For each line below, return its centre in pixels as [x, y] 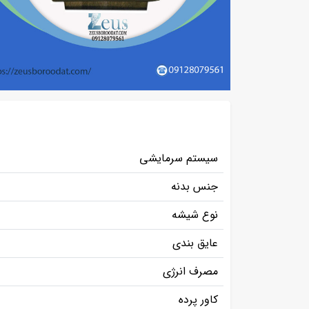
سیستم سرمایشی [179, 158]
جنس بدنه [195, 186]
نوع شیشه [195, 215]
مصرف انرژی [190, 271]
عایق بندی [195, 243]
